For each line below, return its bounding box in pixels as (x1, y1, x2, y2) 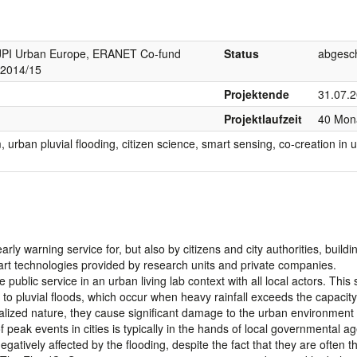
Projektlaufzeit (224, 110, 302, 127)
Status (224, 45, 259, 61)
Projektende (224, 85, 289, 102)
